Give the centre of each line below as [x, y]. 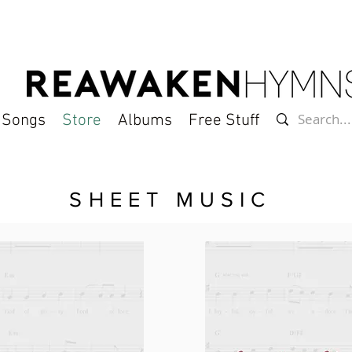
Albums [145, 121]
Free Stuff [224, 121]
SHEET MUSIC [170, 199]
